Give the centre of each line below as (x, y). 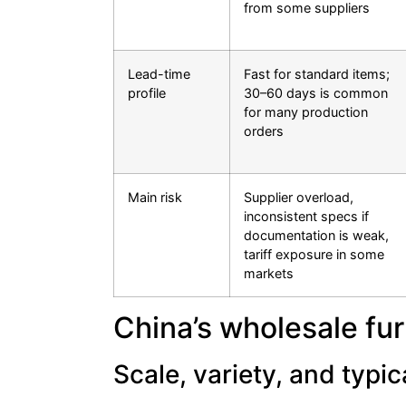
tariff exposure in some (314, 255)
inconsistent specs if (306, 217)
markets (269, 274)
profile (147, 93)
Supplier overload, (299, 198)
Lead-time (159, 74)
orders (264, 131)
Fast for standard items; (317, 74)
